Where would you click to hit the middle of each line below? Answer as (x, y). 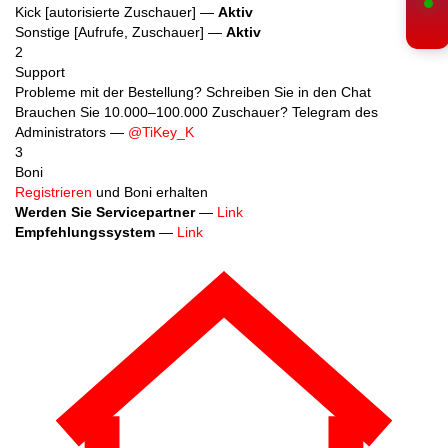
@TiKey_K (161, 132)
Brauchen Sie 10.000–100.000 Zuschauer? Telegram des (196, 112)
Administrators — (71, 132)
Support (40, 72)
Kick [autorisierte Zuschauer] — (116, 12)
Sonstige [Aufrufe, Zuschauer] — (120, 32)
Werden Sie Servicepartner (105, 212)
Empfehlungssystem (85, 232)
